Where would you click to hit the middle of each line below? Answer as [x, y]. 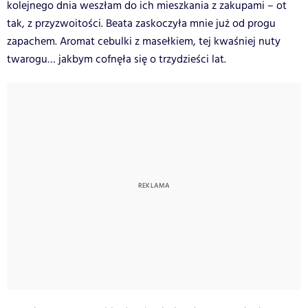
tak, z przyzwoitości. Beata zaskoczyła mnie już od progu [141, 23]
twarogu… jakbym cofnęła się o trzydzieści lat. [117, 59]
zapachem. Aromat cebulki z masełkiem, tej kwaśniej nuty [144, 41]
